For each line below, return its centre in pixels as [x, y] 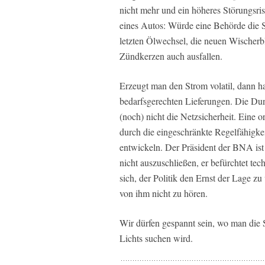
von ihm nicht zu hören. [164, 193]
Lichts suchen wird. [156, 238]
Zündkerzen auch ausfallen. [171, 56]
